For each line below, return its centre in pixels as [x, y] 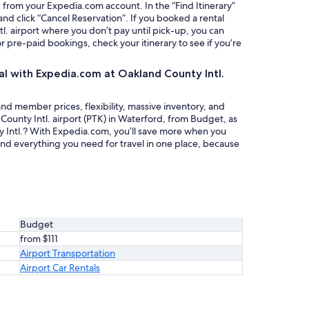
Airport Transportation [68, 253]
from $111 [39, 239]
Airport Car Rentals [60, 268]
